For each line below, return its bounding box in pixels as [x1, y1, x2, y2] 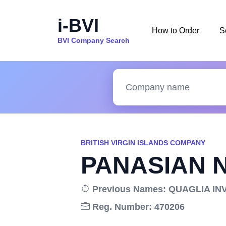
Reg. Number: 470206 [90, 202, 185, 212]
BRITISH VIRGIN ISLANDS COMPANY [81, 139, 205, 147]
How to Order [152, 26, 199, 35]
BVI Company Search [58, 36, 130, 44]
